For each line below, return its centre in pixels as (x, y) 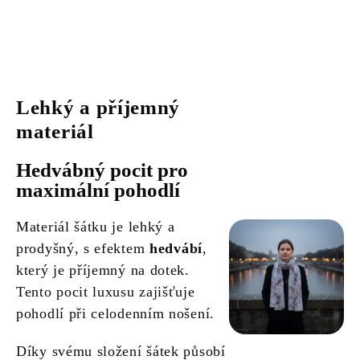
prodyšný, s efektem (83, 249)
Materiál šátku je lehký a (96, 227)
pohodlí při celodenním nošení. (115, 314)
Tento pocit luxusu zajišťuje (106, 292)
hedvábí (176, 249)
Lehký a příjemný (98, 108)
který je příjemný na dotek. (103, 270)
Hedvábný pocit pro (102, 170)
